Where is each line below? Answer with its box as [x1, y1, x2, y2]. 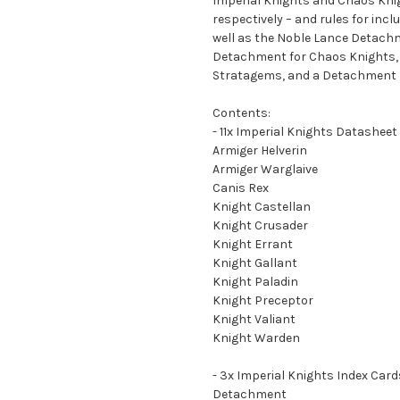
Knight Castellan [212, 198, 311, 214]
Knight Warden [212, 329, 300, 346]
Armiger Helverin [212, 142, 307, 158]
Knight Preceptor [212, 292, 313, 308]
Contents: [212, 104, 271, 121]
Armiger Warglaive [212, 161, 318, 177]
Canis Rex [212, 179, 269, 196]
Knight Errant [212, 236, 293, 252]
